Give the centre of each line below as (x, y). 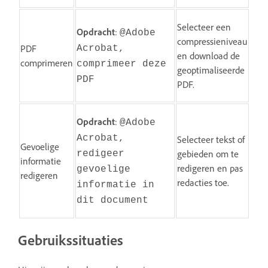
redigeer (100, 153)
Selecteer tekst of (211, 139)
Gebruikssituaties (71, 240)
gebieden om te (208, 153)
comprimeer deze (121, 64)
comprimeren (47, 63)
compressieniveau (212, 41)
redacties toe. (203, 182)
